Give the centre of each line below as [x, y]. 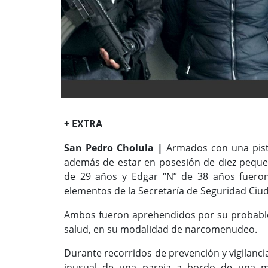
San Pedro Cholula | [113, 147]
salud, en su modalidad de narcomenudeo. [161, 229]
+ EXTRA [83, 124]
